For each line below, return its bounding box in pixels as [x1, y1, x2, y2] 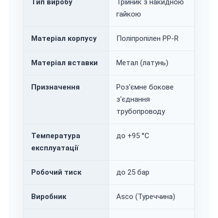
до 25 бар [116, 168, 149, 177]
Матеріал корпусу [31, 34, 97, 43]
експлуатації [31, 144, 78, 153]
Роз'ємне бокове [116, 83, 174, 92]
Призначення [31, 83, 80, 92]
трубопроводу [116, 107, 165, 116]
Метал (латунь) [116, 58, 168, 68]
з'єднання [116, 95, 150, 104]
